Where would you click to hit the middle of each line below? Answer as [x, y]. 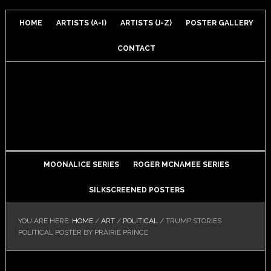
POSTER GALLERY [220, 23]
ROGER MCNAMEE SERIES [181, 165]
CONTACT [137, 48]
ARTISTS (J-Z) [146, 23]
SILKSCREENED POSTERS [136, 190]
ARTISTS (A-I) [82, 23]
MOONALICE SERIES [82, 165]
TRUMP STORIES [192, 221]
